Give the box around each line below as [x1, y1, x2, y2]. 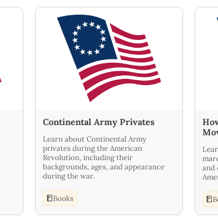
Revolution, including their [43, 152, 133, 162]
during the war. [43, 171, 95, 181]
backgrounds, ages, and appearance [43, 162, 164, 171]
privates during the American [43, 143, 142, 153]
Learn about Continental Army [43, 134, 146, 144]
